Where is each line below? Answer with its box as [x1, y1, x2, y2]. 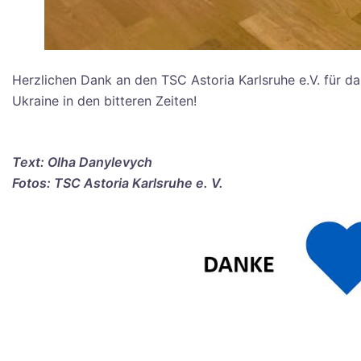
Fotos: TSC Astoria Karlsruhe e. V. [12, 174, 223, 191]
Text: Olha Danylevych [12, 153, 152, 170]
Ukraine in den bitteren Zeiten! [12, 92, 197, 109]
